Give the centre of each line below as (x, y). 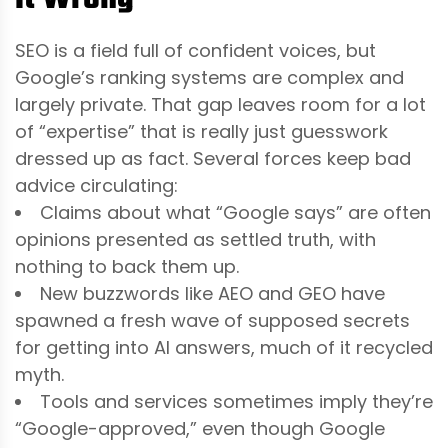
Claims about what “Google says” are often (235, 212)
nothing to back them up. (127, 266)
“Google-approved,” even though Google (200, 428)
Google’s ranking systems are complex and (209, 77)
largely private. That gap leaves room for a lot (220, 104)
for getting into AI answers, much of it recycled (224, 347)
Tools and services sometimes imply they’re (236, 401)
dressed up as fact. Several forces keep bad (213, 158)
